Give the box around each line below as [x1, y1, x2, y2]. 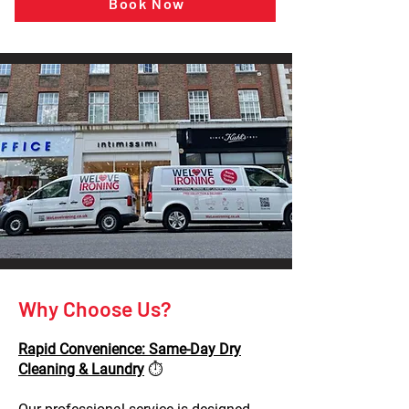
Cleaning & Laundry [18, 361, 144, 378]
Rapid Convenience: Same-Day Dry [18, 341, 241, 358]
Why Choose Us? [18, 296, 172, 321]
